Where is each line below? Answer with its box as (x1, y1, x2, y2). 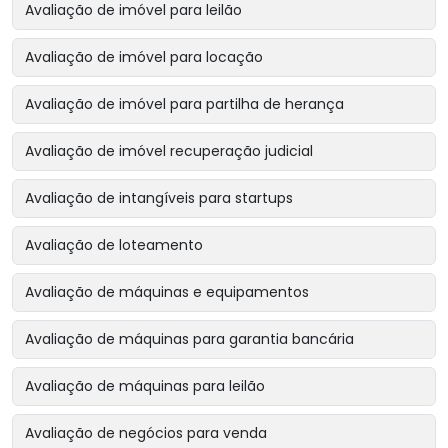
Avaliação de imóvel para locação (25, 47, 263, 68)
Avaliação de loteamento (25, 235, 203, 256)
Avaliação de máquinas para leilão (25, 376, 265, 397)
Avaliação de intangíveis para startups (25, 188, 293, 209)
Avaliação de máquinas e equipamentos (25, 282, 309, 303)
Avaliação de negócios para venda (25, 423, 267, 444)
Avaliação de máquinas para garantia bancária (25, 329, 354, 350)
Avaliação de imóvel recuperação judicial (25, 141, 313, 162)
